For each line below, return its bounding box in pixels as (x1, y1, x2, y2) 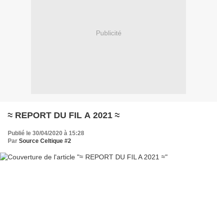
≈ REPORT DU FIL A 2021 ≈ (15, 110, 120, 120)
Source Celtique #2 (19, 137, 71, 144)
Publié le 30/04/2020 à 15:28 (8, 129, 84, 137)
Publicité (95, 29, 122, 37)
